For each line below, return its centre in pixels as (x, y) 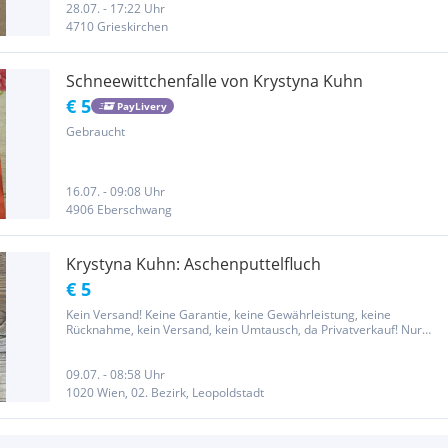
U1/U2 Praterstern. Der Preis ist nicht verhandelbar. (210, 359)
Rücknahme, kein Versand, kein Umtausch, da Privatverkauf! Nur (244, 329)
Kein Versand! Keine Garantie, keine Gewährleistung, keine (228, 314)
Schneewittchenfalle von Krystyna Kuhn (214, 81)
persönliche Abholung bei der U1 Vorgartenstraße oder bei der (240, 344)
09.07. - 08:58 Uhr (115, 374)
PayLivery (141, 105)
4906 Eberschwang (119, 209)
